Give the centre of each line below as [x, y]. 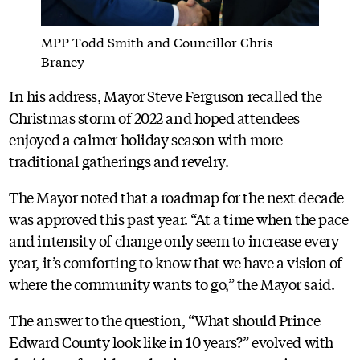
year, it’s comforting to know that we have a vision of [176, 262]
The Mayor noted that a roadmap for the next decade [176, 196]
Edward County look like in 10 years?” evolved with [171, 341]
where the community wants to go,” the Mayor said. [172, 283]
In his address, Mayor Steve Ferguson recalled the [166, 95]
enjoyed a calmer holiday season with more [146, 139]
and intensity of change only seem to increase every [174, 240]
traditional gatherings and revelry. [119, 160]
